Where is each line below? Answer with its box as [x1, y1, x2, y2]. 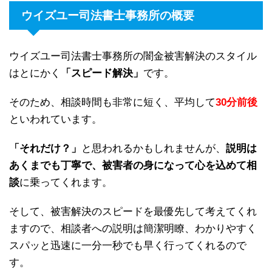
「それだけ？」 [9, 143, 81, 155]
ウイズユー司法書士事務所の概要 [21, 9, 194, 22]
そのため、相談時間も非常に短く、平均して [9, 97, 216, 109]
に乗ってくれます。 [19, 177, 112, 189]
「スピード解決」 [61, 67, 143, 80]
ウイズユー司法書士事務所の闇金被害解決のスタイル [9, 50, 257, 63]
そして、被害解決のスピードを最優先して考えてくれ [9, 206, 257, 218]
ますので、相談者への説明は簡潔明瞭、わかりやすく [9, 223, 257, 235]
